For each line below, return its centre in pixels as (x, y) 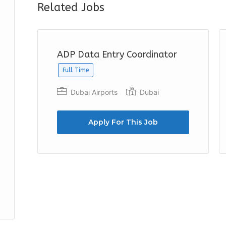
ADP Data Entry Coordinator (117, 54)
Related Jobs (71, 8)
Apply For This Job (123, 122)
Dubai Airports (93, 92)
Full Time (76, 70)
